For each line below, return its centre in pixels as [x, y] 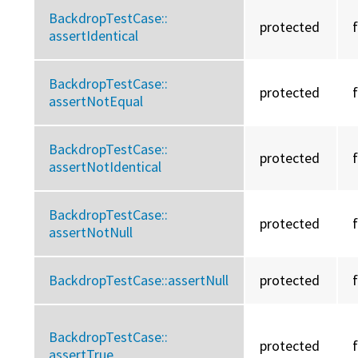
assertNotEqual [96, 101]
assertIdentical [94, 36]
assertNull [199, 280]
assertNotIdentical [105, 167]
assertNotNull [91, 233]
